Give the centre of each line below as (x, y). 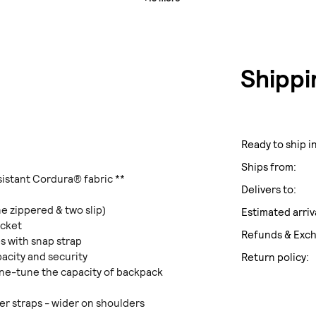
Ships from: (269, 168)
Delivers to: (269, 190)
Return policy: (275, 258)
